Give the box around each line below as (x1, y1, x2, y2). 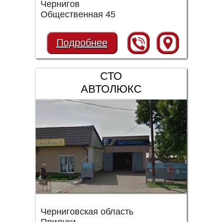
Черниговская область (40, 207, 133, 217)
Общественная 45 (40, 9, 115, 19)
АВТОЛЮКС (80, 83, 142, 95)
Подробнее (56, 37, 108, 48)
